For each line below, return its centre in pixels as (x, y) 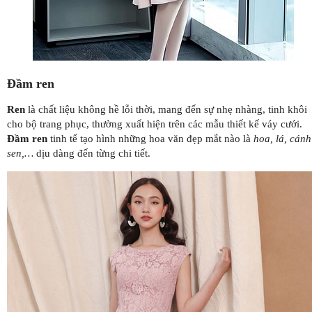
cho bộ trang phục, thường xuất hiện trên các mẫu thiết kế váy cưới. (155, 124)
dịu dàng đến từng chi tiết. (92, 153)
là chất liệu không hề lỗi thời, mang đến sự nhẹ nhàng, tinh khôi (166, 109)
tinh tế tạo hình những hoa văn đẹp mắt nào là (150, 138)
